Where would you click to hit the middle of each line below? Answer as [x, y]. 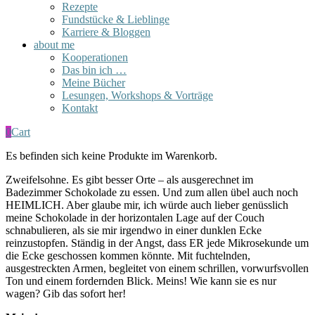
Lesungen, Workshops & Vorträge [137, 95]
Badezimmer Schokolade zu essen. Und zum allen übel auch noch [152, 192]
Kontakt [80, 108]
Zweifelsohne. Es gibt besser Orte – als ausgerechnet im [129, 179]
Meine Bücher [94, 82]
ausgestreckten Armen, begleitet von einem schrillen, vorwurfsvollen [157, 268]
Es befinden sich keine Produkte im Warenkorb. [111, 155]
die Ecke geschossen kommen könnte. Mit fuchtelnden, [128, 255]
